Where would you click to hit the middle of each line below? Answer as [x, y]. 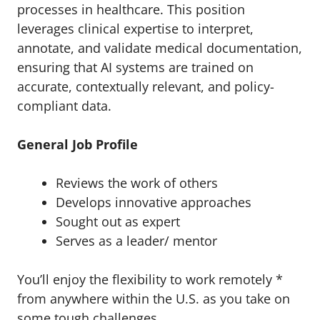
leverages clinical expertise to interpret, [135, 29]
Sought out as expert [118, 221]
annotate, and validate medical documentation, [160, 48]
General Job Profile [77, 144]
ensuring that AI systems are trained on [135, 67]
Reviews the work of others [137, 183]
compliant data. [64, 106]
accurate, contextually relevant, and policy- [146, 86]
